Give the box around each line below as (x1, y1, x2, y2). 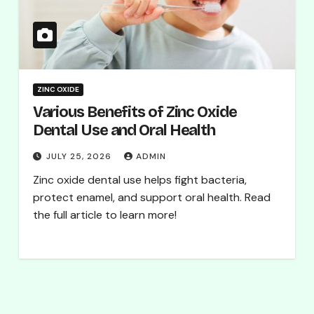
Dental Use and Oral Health (32, 121, 216, 139)
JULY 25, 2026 (46, 151, 114, 162)
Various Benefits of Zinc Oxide (32, 103, 237, 121)
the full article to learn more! (32, 207, 177, 222)
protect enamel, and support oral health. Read (32, 190, 271, 205)
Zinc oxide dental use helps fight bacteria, (32, 172, 247, 187)
